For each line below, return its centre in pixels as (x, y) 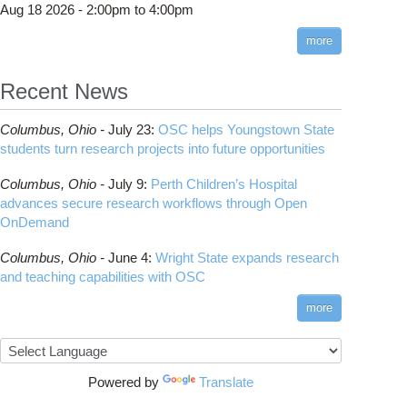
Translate (226, 382)
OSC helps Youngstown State (246, 129)
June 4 (128, 258)
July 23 (129, 129)
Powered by (125, 382)
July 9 (126, 184)
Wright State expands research (247, 258)
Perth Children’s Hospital (224, 184)
